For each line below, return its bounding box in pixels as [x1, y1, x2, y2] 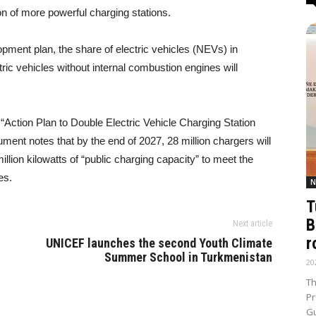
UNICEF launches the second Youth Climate [46, 236, 272, 250]
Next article [233, 219, 272, 229]
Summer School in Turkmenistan [104, 250, 272, 265]
